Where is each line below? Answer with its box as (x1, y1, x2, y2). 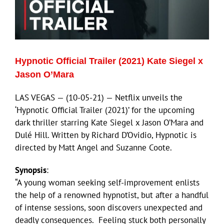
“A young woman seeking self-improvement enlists (15, 176, 199, 188)
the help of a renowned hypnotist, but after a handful (15, 189, 208, 200)
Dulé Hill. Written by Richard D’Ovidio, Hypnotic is (15, 129, 196, 140)
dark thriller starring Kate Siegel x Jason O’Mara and (15, 116, 203, 128)
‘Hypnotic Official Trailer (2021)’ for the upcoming (15, 104, 194, 115)
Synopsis (15, 164, 46, 175)
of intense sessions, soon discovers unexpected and (15, 201, 202, 213)
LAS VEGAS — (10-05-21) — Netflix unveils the (15, 91, 182, 103)
